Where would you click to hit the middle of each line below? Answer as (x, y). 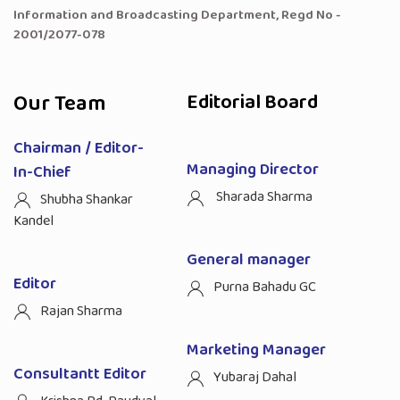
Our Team (60, 104)
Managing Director (253, 170)
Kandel (33, 221)
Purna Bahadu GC (265, 287)
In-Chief (42, 172)
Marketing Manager (256, 350)
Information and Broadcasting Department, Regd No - (177, 15)
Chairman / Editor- (79, 148)
